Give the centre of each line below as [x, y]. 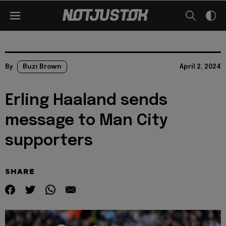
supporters [49, 141]
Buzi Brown [42, 67]
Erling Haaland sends [86, 101]
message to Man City [87, 121]
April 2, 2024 [200, 67]
